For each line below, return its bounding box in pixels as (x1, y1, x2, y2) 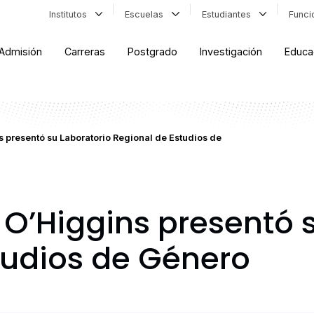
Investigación (200, 46, 263, 58)
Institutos (48, 8, 93, 20)
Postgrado (128, 46, 178, 58)
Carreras (64, 46, 106, 58)
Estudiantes (201, 8, 257, 20)
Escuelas (125, 8, 170, 20)
